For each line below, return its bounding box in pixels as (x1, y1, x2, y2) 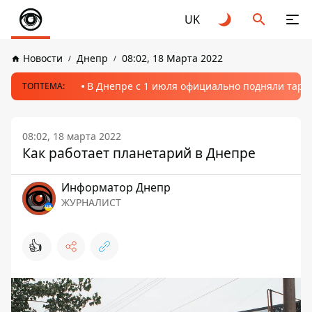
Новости (23, 52, 63, 65)
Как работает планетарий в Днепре (22, 143, 256, 162)
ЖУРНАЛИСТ (61, 196, 121, 209)
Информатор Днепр (61, 180, 171, 195)
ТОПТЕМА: (22, 80, 65, 92)
